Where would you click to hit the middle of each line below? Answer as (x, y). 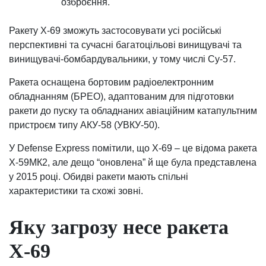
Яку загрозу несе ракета (119, 227)
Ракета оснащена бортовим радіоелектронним (111, 83)
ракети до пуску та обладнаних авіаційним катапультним (133, 111)
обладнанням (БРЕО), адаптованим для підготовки (121, 97)
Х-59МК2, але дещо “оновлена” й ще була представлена (133, 163)
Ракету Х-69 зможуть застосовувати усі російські (115, 31)
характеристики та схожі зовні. (76, 191)
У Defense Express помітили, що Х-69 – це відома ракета (133, 148)
